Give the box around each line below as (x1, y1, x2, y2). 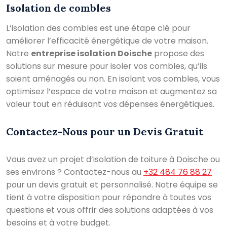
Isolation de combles (6, 2, 111, 15)
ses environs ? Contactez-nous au (6, 166, 143, 178)
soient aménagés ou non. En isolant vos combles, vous (6, 73, 220, 85)
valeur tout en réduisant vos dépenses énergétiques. (6, 98, 214, 110)
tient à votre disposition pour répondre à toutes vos (6, 192, 211, 204)
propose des (152, 48, 204, 60)
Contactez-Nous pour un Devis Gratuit (6, 125, 203, 138)
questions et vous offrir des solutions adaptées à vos (6, 204, 213, 216)
